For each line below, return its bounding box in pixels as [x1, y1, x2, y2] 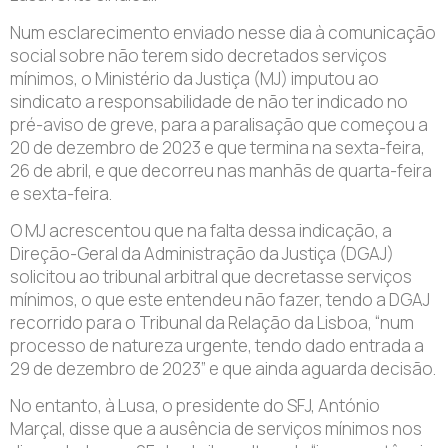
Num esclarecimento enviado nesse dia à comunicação [10, 20, 436, 44]
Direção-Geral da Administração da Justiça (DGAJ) [10, 241, 394, 265]
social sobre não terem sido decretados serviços [10, 43, 387, 67]
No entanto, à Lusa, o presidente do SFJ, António [10, 394, 380, 418]
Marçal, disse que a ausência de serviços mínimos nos [10, 417, 422, 441]
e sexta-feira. [10, 181, 112, 205]
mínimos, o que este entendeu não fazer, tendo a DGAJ [10, 287, 430, 311]
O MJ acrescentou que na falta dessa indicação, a [10, 218, 392, 242]
